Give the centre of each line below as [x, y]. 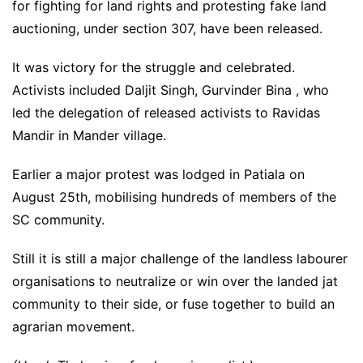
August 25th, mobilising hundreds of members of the [174, 197]
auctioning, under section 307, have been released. [167, 29]
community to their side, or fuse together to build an [173, 304]
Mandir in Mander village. [89, 136]
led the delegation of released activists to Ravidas [166, 113]
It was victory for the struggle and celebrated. [154, 68]
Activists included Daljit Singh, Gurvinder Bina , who [171, 90]
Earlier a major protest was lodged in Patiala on [158, 175]
